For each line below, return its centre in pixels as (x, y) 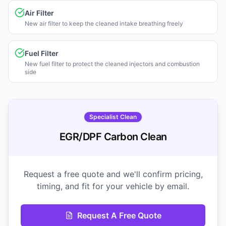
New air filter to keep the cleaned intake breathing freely (104, 24)
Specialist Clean (113, 117)
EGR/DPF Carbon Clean (113, 137)
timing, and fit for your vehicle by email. (113, 186)
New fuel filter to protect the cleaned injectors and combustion (112, 64)
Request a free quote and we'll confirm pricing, (113, 174)
